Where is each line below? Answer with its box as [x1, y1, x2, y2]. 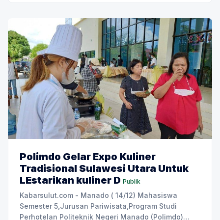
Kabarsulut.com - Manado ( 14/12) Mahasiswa [20, 191, 177, 200]
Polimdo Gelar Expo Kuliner [20, 151, 156, 163]
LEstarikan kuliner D [20, 174, 121, 187]
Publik [123, 178, 140, 186]
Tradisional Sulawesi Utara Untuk [20, 163, 189, 175]
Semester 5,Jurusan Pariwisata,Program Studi [20, 202, 177, 211]
